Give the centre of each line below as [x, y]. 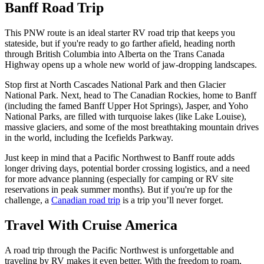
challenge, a [28, 200]
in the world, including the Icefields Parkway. [89, 137]
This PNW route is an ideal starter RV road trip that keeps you [120, 32]
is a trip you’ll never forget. [172, 200]
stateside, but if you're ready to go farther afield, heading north [120, 43]
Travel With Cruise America [91, 225]
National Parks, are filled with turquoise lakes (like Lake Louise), [126, 116]
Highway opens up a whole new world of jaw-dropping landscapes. [131, 64]
